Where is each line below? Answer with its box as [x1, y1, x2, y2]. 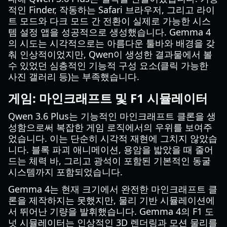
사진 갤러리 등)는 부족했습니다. [8, 70, 139, 83]
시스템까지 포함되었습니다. [8, 166, 123, 178]
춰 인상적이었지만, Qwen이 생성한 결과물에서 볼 [8, 48, 212, 60]
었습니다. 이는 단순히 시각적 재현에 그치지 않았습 [8, 132, 217, 144]
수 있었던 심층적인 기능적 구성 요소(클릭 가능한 [8, 59, 208, 71]
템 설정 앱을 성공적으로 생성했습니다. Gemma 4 [8, 26, 211, 38]
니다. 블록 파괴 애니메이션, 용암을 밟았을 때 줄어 [8, 143, 213, 156]
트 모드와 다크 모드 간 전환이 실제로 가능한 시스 [8, 15, 211, 27]
